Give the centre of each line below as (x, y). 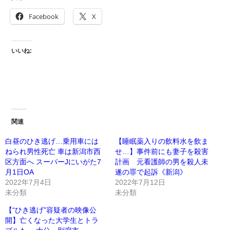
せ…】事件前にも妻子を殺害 (162, 151)
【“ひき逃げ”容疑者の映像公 (51, 210)
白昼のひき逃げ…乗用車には (52, 141)
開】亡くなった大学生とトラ (52, 220)
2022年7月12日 (140, 182)
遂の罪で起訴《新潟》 (151, 172)
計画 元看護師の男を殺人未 (162, 161)
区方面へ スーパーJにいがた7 (53, 161)
